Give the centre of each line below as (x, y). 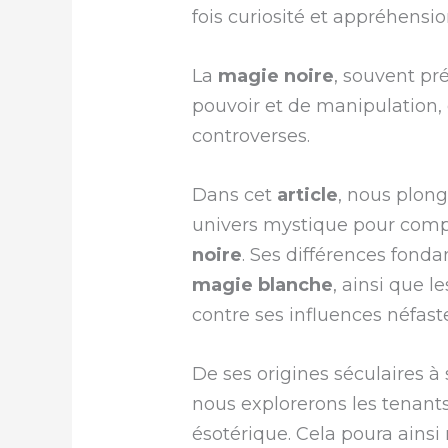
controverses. (251, 136)
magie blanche (263, 284)
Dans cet (235, 194)
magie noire (276, 76)
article (308, 194)
